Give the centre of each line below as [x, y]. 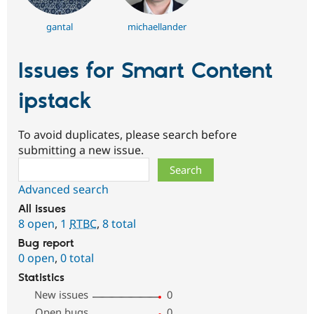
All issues [42, 210]
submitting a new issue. [81, 150]
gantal [59, 26]
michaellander [157, 26]
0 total [77, 258]
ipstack [55, 101]
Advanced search [63, 190]
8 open [36, 224]
